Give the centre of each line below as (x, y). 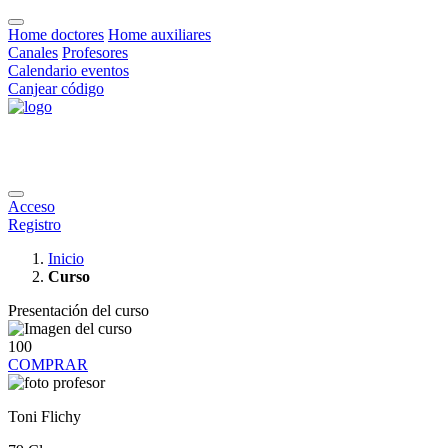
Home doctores (56, 34)
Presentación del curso (78, 310)
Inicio (66, 258)
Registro (34, 224)
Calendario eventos (68, 70)
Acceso (31, 206)
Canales (33, 52)
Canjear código (56, 88)
